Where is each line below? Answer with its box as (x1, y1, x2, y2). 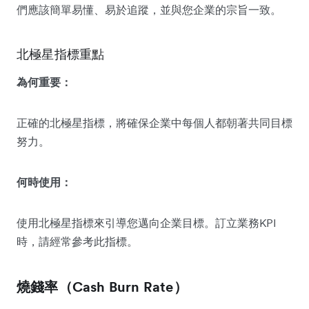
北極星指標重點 (17, 46, 105, 62)
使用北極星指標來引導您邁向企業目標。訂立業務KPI (17, 215, 276, 230)
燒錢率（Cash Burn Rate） (17, 277, 188, 296)
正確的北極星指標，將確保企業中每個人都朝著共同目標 (17, 115, 292, 130)
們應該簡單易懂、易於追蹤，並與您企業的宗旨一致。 (17, 2, 281, 17)
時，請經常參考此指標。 (17, 234, 138, 248)
